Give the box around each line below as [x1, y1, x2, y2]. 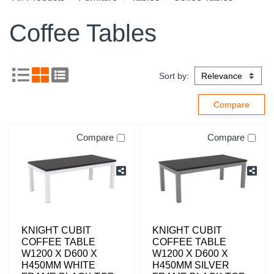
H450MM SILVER [152, 260, 229, 270]
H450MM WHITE [21, 260, 95, 270]
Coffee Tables [9, 20, 157, 46]
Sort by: [159, 71, 191, 81]
